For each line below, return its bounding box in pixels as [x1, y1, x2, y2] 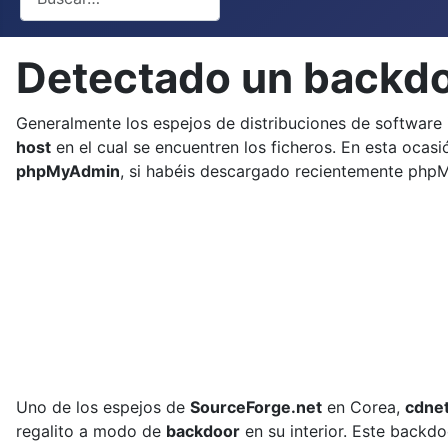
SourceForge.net [190, 396, 322, 417]
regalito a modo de [16, 420, 166, 441]
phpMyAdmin [16, 160, 120, 181]
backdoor [166, 420, 240, 441]
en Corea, [322, 396, 405, 417]
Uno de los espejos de [16, 396, 190, 417]
